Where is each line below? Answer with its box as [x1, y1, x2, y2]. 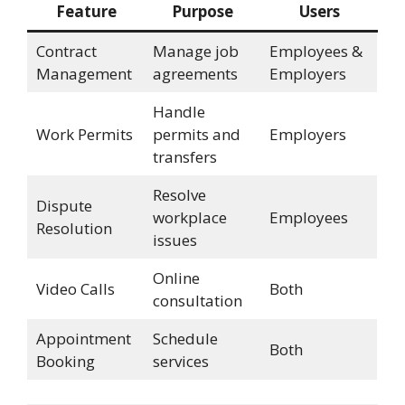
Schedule [152, 328, 218, 350]
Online [152, 268, 200, 289]
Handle [152, 101, 205, 123]
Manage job [152, 41, 239, 62]
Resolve [152, 184, 206, 206]
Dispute [35, 195, 92, 217]
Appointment [35, 328, 131, 350]
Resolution [35, 218, 112, 240]
